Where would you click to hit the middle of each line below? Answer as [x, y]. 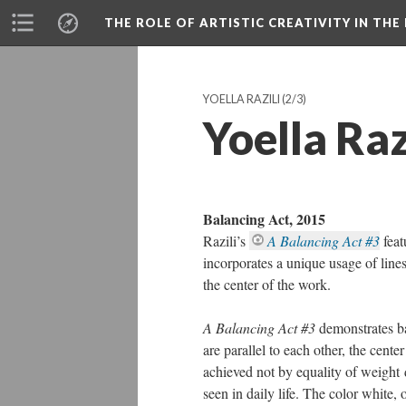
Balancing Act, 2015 [264, 219]
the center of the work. [267, 284]
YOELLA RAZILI [242, 99]
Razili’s [224, 241]
